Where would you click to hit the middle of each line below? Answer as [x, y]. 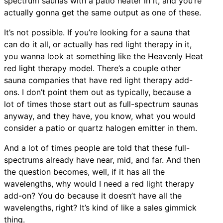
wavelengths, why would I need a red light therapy [99, 183]
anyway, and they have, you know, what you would [100, 116]
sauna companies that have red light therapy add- [98, 80]
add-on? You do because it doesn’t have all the [93, 195]
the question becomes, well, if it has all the [84, 171]
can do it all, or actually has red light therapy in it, [98, 44]
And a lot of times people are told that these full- [97, 148]
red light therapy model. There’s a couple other [92, 68]
